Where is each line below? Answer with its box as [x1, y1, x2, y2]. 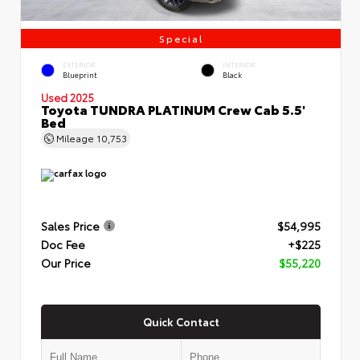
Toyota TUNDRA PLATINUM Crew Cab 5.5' [41, 99, 305, 118]
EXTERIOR [63, 60, 96, 70]
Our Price [41, 255, 91, 272]
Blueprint [63, 69, 97, 80]
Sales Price [41, 218, 100, 235]
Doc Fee [41, 236, 85, 253]
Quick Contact [142, 313, 219, 329]
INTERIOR [223, 60, 256, 70]
